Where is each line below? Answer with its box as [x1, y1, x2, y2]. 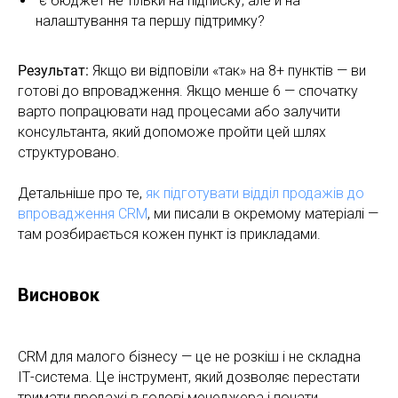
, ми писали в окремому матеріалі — [147, 204, 378, 222]
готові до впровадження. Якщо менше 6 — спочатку [18, 82, 358, 99]
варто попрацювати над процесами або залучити [18, 102, 340, 120]
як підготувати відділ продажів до [146, 184, 364, 202]
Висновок [18, 283, 99, 306]
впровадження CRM [18, 204, 147, 222]
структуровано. [18, 143, 120, 161]
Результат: [18, 61, 89, 79]
